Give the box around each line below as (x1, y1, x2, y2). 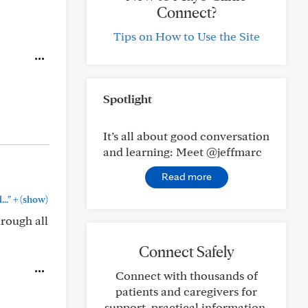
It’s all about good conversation (103, 129, 269, 143)
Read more (161, 170, 212, 183)
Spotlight (103, 91, 152, 106)
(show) (18, 194, 48, 205)
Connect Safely (138, 242, 234, 261)
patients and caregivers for (115, 284, 257, 298)
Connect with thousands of (115, 268, 258, 283)
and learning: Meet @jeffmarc (103, 144, 262, 159)
